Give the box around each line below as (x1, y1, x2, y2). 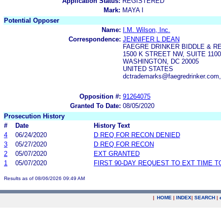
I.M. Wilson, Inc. (123, 26, 170, 34)
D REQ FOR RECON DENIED (94, 131, 180, 139)
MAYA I (122, 6, 144, 14)
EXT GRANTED (94, 149, 140, 157)
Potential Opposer (4, 16, 59, 24)
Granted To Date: (70, 102, 121, 110)
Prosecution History (4, 112, 65, 120)
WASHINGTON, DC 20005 (123, 57, 199, 65)
